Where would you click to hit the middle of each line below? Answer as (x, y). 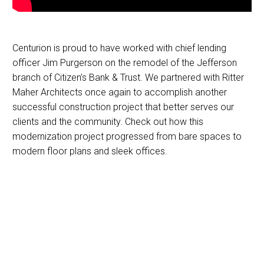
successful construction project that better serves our (123, 107)
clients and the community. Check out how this (108, 121)
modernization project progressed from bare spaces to (127, 136)
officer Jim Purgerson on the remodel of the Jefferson (125, 62)
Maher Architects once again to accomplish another (120, 92)
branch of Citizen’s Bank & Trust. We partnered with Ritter (128, 77)
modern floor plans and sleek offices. (90, 151)
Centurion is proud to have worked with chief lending (119, 48)
